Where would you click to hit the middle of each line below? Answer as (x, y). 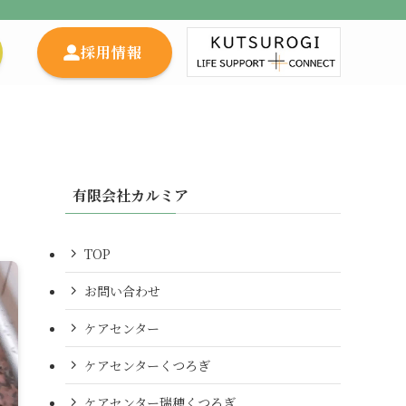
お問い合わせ (122, 290)
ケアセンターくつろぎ (147, 365)
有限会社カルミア (130, 195)
